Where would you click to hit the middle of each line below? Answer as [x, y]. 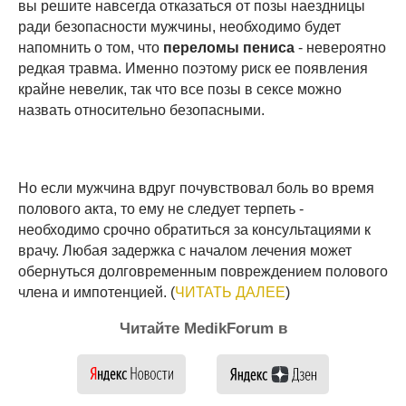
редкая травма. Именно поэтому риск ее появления [193, 68]
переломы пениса [229, 47]
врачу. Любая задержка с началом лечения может [185, 250]
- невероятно [340, 47]
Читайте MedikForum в [203, 328]
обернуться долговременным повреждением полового [203, 271]
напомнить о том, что [91, 47]
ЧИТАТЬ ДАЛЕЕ [230, 292]
